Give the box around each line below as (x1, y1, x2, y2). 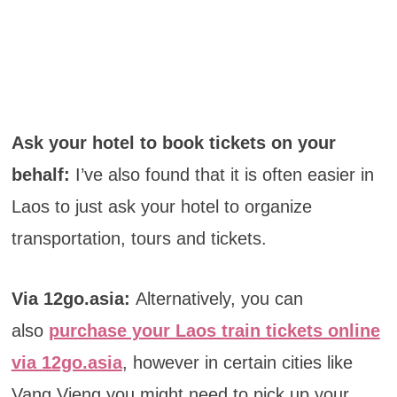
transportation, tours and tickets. (11, 229, 267, 249)
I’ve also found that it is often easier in (69, 165, 374, 185)
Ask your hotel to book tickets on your (11, 133, 336, 153)
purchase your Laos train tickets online (48, 321, 380, 341)
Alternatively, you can (135, 289, 303, 309)
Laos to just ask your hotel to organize (11, 197, 312, 217)
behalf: (11, 165, 70, 185)
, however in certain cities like (121, 353, 353, 373)
